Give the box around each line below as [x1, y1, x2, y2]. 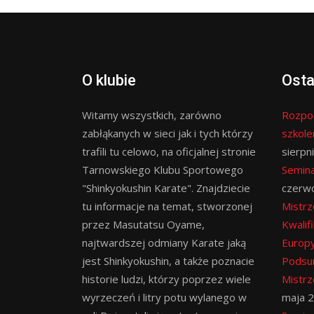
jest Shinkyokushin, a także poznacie [82, 253, 254, 268]
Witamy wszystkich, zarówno [82, 107, 221, 122]
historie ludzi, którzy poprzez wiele [82, 271, 251, 286]
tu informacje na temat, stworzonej [82, 198, 252, 213]
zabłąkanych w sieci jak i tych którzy [82, 125, 253, 140]
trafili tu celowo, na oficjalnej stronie [82, 144, 256, 158]
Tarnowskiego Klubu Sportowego [82, 162, 243, 177]
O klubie [82, 71, 136, 89]
